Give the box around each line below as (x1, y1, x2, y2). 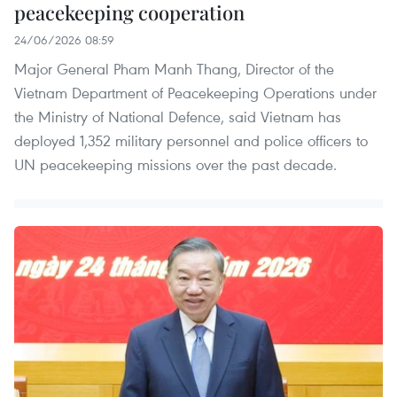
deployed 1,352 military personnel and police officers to (14, 130, 368, 152)
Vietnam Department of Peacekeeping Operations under (14, 82, 377, 104)
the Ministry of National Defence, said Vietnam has (14, 106, 341, 128)
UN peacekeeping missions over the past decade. (14, 154, 337, 175)
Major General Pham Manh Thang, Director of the (14, 58, 334, 80)
